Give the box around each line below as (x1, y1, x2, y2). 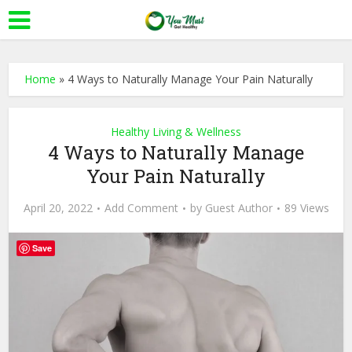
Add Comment (104, 200, 178, 215)
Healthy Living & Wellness (111, 124, 241, 139)
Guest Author (204, 200, 273, 215)
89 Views (284, 200, 329, 215)
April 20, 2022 (23, 200, 93, 215)
